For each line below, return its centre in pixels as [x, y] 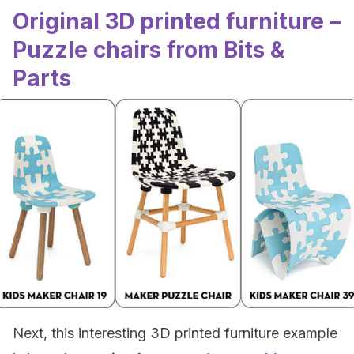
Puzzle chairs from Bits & [149, 50]
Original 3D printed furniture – [177, 21]
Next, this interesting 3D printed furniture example [175, 333]
